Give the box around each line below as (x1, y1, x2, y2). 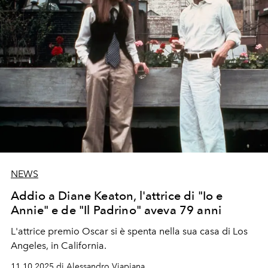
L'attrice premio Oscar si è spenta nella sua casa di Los (11, 225, 248, 237)
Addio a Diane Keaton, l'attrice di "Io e (11, 188, 223, 203)
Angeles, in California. (11, 239, 109, 251)
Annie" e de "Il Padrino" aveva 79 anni (11, 202, 222, 217)
